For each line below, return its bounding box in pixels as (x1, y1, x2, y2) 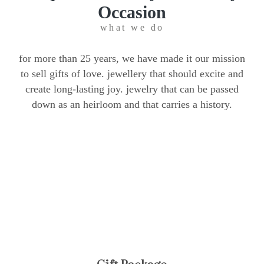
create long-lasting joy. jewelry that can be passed (25, 83, 239, 95)
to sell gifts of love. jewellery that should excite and (21, 68, 243, 80)
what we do (100, 22, 164, 32)
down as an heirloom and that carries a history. (32, 98, 232, 110)
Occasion (98, 2, 166, 22)
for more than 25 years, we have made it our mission (19, 52, 245, 64)
